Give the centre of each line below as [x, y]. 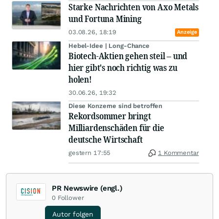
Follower [71, 198]
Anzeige [187, 32]
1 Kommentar [178, 153]
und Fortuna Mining [105, 19]
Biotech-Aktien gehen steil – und [128, 56]
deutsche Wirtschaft [106, 140]
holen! [80, 79]
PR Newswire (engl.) [87, 188]
